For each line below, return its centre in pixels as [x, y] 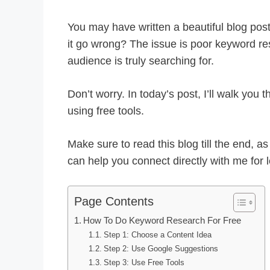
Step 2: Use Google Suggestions [161, 249]
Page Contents [114, 202]
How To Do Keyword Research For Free [162, 221]
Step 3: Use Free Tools [144, 263]
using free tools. [106, 111]
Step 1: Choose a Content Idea [157, 235]
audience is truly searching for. [141, 61]
